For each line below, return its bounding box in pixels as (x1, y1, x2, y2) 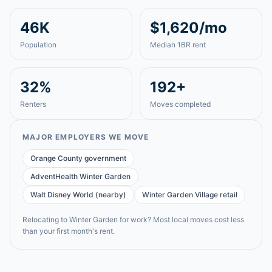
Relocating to (22, 215, 69, 224)
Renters (20, 100, 46, 109)
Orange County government (30, 154, 126, 163)
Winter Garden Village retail (142, 190, 237, 199)
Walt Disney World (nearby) (30, 190, 126, 199)
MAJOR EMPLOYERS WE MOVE (22, 132, 149, 141)
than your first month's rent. (22, 226, 115, 236)
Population (20, 40, 56, 49)
